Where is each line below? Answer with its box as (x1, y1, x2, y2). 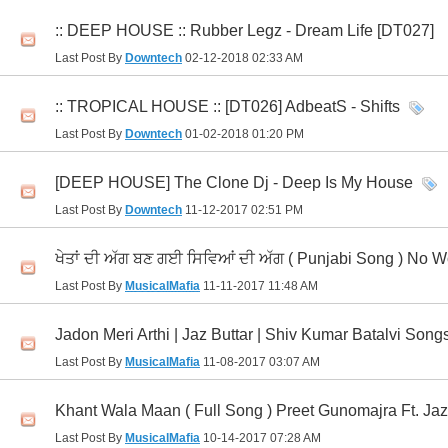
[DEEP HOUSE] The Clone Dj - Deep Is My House (55, 174, 413, 192)
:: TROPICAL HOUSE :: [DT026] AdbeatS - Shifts (55, 98, 400, 116)
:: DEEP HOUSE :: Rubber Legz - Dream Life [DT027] (55, 22, 434, 40)
